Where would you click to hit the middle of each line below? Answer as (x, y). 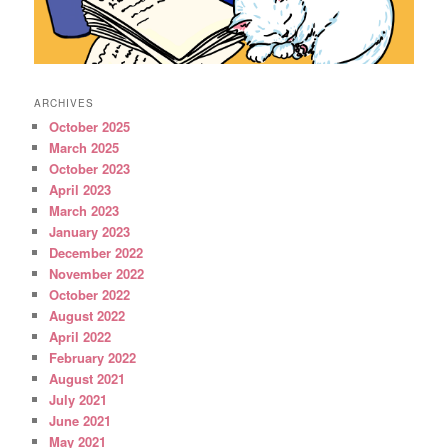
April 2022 (80, 336)
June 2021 (80, 420)
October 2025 (90, 126)
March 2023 (84, 210)
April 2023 (80, 189)
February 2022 (93, 357)
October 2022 (90, 294)
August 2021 (87, 378)
